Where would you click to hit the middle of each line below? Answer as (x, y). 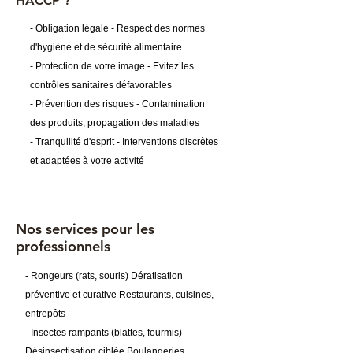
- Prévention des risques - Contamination (117, 104)
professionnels (63, 246)
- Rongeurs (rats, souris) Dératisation (104, 276)
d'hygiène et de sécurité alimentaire (106, 47)
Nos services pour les (85, 229)
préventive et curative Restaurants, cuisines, (119, 295)
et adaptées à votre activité (87, 161)
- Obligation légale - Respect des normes (117, 28)
